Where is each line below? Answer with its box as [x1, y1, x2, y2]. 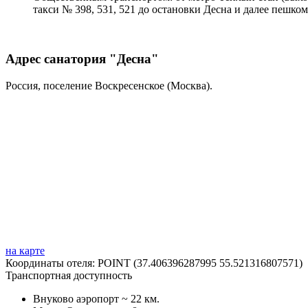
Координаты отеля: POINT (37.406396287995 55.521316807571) [5, 257, 302, 269]
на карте [5, 245, 45, 257]
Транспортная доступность [5, 269, 132, 282]
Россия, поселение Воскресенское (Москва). [5, 80, 212, 92]
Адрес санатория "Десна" [5, 52, 159, 67]
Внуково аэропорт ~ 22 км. [33, 293, 159, 305]
